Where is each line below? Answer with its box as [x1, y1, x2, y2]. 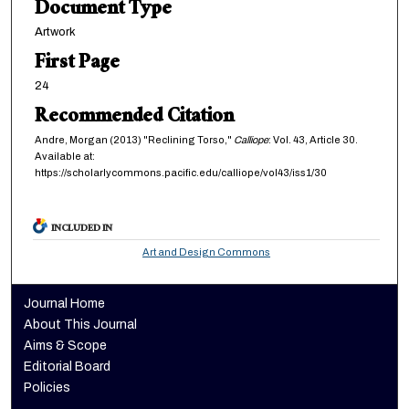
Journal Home [24, 296, 106, 310]
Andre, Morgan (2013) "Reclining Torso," [34, 133, 234, 145]
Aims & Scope [24, 338, 108, 352]
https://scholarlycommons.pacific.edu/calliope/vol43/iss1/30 [34, 166, 327, 178]
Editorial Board [24, 359, 111, 373]
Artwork [34, 25, 76, 38]
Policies [24, 380, 71, 394]
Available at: [34, 150, 95, 162]
